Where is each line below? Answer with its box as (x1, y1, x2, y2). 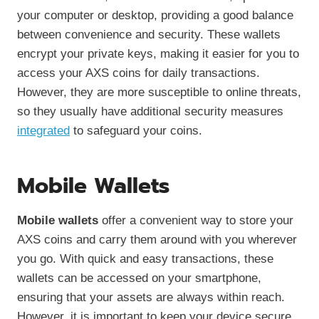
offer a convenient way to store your (98, 213, 293, 227)
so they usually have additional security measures (17, 104, 283, 118)
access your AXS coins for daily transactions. (17, 66, 260, 80)
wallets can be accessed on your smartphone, (17, 271, 261, 285)
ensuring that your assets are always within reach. (17, 290, 285, 304)
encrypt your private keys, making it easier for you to (17, 46, 299, 61)
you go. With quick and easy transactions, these (17, 251, 273, 266)
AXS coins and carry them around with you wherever (17, 232, 297, 246)
